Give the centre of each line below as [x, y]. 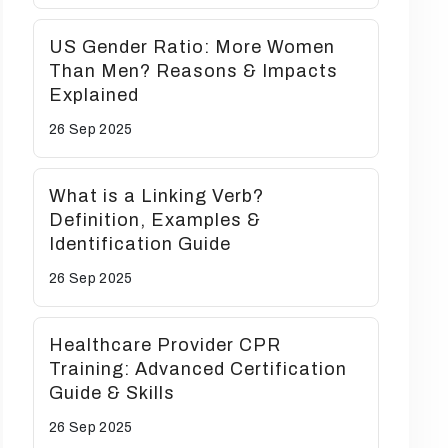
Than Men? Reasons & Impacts [193, 71]
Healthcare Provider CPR [165, 345]
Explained [94, 95]
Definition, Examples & [155, 220]
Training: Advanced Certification [198, 369]
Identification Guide [140, 244]
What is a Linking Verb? [156, 196]
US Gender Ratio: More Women [192, 47]
